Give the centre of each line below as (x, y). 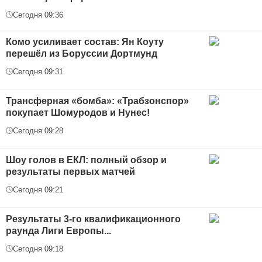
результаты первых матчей (70, 171)
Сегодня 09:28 (38, 130)
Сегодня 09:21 (38, 189)
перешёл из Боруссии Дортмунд (82, 53)
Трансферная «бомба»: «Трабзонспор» (97, 101)
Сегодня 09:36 (38, 15)
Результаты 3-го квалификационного (93, 219)
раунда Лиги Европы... (58, 230)
